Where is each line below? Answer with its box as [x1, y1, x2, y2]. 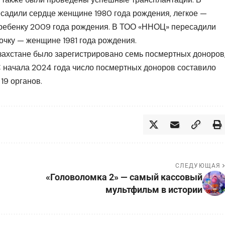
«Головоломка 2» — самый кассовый [45, 172, 202, 183]
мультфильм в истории [105, 184, 202, 195]
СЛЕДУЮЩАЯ [175, 162, 221, 170]
